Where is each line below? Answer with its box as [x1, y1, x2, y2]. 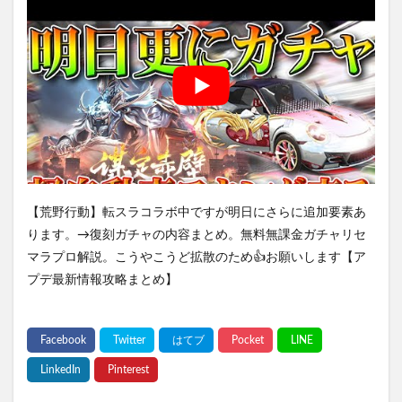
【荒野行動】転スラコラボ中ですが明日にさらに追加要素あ [27, 205, 366, 219]
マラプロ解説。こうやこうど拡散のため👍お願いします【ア [27, 250, 366, 264]
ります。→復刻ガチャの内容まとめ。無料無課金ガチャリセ [27, 228, 366, 241]
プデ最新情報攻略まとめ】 [27, 273, 178, 286]
